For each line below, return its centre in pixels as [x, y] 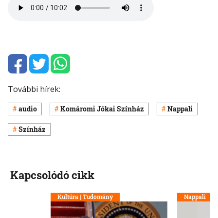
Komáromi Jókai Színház [102, 109]
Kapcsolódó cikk [52, 175]
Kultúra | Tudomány [85, 197]
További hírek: [34, 89]
